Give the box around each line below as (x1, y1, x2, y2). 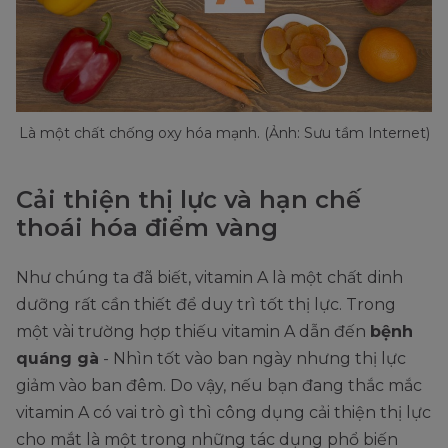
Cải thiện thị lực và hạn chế (16, 185, 361, 215)
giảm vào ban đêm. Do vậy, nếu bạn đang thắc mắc (16, 376, 422, 396)
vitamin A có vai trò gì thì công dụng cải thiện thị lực (16, 403, 431, 423)
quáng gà (16, 349, 99, 369)
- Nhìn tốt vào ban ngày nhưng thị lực (99, 349, 406, 369)
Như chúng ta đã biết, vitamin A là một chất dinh (16, 268, 403, 288)
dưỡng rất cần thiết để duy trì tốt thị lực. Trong (16, 295, 396, 315)
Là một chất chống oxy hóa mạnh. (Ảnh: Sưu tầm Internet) (18, 124, 430, 143)
